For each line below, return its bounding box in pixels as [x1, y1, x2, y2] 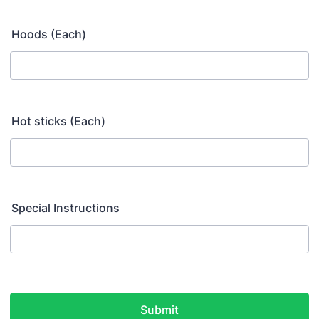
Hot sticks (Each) [11, 114, 105, 128]
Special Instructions [11, 201, 120, 215]
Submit [140, 303, 179, 317]
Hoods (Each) [11, 27, 86, 41]
